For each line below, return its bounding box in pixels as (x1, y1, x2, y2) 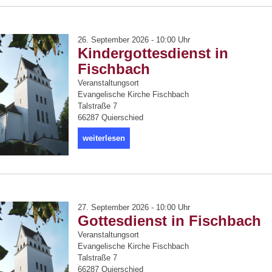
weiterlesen (83, 134, 125, 143)
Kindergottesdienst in (78, 45, 228, 61)
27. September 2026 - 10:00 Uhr (78, 203, 190, 212)
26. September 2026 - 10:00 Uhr (78, 35, 190, 44)
